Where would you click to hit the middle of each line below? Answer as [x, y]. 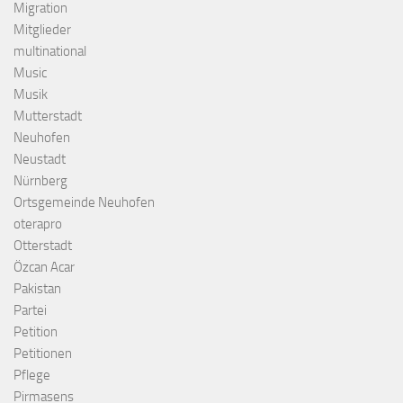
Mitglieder [42, 30]
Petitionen [43, 354]
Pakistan [37, 289]
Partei [30, 311]
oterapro [38, 224]
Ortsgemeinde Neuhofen [84, 203]
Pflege [32, 376]
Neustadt [40, 160]
